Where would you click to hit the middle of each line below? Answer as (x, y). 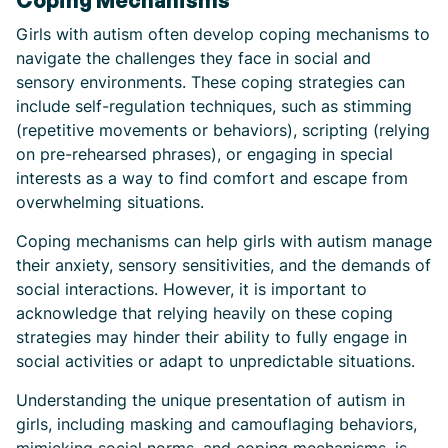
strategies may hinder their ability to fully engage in (211, 337)
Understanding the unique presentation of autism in (210, 400)
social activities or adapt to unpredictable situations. (215, 361)
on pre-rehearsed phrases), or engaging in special (204, 154)
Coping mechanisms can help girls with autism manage (224, 241)
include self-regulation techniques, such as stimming (214, 106)
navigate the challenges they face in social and (193, 58)
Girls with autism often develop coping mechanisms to (223, 34)
